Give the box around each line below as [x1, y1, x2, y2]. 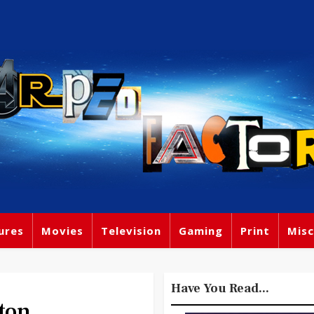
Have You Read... [171, 280, 269, 296]
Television [101, 224, 161, 238]
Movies [41, 224, 83, 238]
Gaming [179, 224, 223, 238]
